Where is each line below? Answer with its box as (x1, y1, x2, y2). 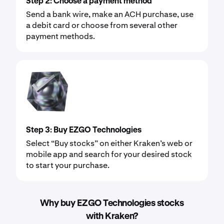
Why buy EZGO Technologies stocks (39, 198, 184, 208)
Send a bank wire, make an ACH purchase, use (26, 8, 193, 19)
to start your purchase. (26, 159, 109, 170)
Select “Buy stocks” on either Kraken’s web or (26, 137, 192, 148)
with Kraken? (85, 211, 138, 221)
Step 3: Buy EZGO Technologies (26, 126, 141, 134)
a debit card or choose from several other (26, 19, 177, 30)
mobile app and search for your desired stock (26, 148, 192, 159)
